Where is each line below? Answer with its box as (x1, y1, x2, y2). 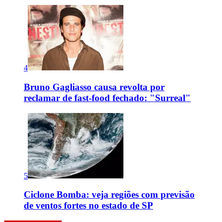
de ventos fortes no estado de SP (24, 200, 153, 211)
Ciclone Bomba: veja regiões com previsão (24, 189, 195, 200)
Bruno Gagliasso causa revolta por (24, 81, 165, 92)
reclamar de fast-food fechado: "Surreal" (24, 92, 191, 103)
